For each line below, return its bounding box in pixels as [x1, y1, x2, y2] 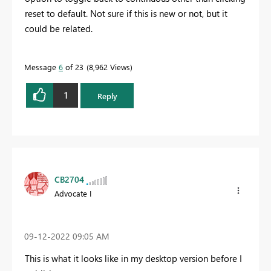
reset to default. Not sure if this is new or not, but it [25, 7, 227, 19]
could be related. [25, 22, 95, 34]
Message [24, 61, 59, 72]
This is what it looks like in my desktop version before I [25, 252, 242, 265]
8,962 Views [89, 61, 130, 72]
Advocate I [54, 188, 91, 199]
